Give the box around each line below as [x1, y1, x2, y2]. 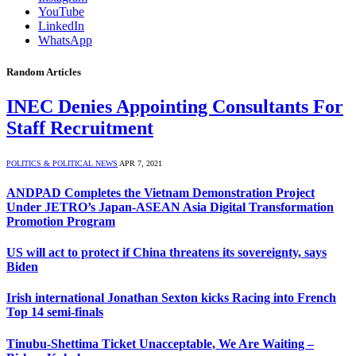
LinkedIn [38, 19, 84, 33]
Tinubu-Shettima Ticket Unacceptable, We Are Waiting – [6, 336, 314, 350]
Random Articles [6, 65, 81, 78]
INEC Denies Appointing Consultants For [6, 95, 343, 117]
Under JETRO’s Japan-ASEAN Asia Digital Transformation [6, 199, 334, 214]
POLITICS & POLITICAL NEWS [6, 158, 118, 168]
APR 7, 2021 [119, 158, 162, 168]
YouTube [38, 5, 84, 19]
